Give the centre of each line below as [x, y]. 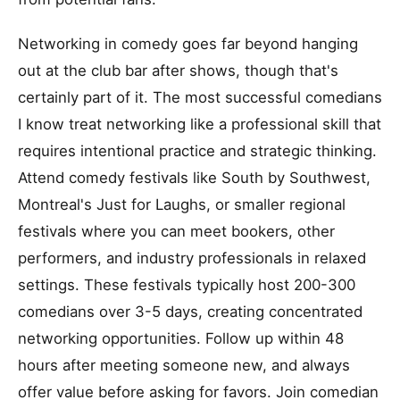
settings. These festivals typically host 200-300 [187, 285]
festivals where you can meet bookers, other [176, 231]
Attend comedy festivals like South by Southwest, [194, 178]
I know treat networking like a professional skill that [200, 124]
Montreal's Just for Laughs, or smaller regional [182, 204]
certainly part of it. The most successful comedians [200, 97]
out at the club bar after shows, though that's [178, 71]
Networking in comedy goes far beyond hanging [188, 44]
